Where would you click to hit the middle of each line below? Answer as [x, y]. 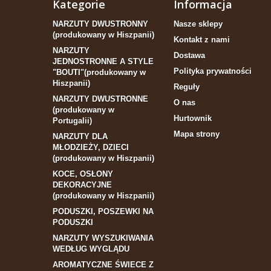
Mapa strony [197, 134]
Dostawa [189, 56]
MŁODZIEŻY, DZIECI [91, 148]
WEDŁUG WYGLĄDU [91, 249]
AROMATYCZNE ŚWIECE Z [103, 265]
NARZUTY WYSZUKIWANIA [103, 238]
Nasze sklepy [198, 24]
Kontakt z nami [202, 40]
